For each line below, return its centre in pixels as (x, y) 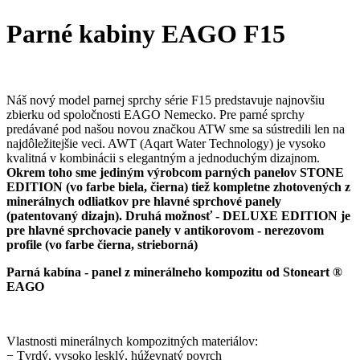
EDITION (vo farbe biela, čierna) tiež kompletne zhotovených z (178, 187)
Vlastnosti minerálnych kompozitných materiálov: (132, 342)
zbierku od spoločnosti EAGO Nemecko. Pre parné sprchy (155, 115)
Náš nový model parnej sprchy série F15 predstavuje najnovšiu (166, 100)
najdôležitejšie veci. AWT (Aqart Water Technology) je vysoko (166, 144)
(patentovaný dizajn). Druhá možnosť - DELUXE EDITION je (178, 216)
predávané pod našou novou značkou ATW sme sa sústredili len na (176, 129)
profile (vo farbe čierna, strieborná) (102, 245)
